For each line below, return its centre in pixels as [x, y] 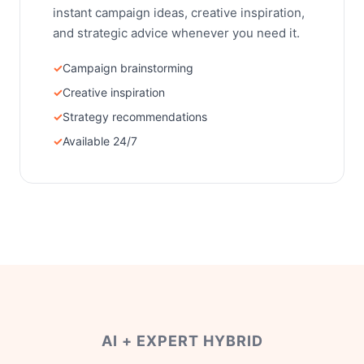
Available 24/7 [100, 141]
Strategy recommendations [135, 117]
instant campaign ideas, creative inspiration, [179, 13]
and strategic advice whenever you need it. [176, 33]
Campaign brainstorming [128, 68]
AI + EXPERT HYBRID [182, 341]
